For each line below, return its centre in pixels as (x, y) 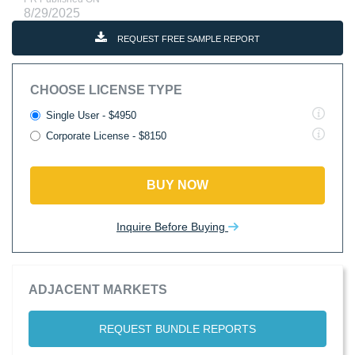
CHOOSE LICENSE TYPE (106, 90)
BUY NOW (177, 185)
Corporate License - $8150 (106, 136)
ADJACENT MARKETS (98, 290)
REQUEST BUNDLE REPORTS (177, 329)
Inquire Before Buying (172, 227)
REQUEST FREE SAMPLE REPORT (187, 39)
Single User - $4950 (91, 115)
